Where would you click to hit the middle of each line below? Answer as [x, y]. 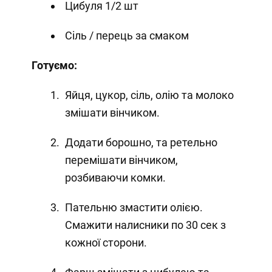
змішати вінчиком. [112, 112]
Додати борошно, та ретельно [141, 142]
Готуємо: [54, 65]
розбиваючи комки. [115, 177]
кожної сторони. [106, 242]
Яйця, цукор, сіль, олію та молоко [149, 95]
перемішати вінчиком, [121, 160]
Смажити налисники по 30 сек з [145, 225]
